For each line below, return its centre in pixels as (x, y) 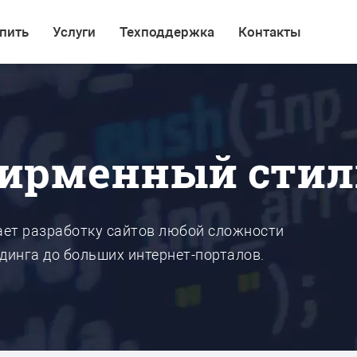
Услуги (74, 32)
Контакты (270, 32)
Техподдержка (167, 32)
